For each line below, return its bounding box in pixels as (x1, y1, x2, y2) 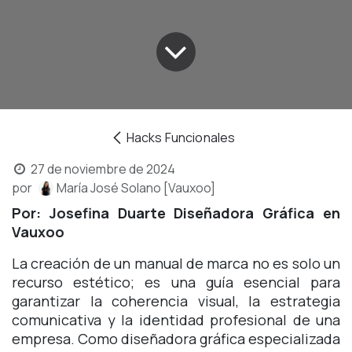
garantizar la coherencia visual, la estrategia (12, 291, 340, 311)
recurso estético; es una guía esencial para (12, 273, 340, 292)
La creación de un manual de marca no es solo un (12, 254, 340, 273)
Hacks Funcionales (126, 129, 236, 147)
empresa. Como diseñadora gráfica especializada (12, 329, 340, 349)
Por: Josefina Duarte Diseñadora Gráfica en (12, 203, 340, 223)
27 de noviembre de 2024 (30, 160, 175, 178)
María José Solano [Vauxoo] (57, 179, 216, 197)
